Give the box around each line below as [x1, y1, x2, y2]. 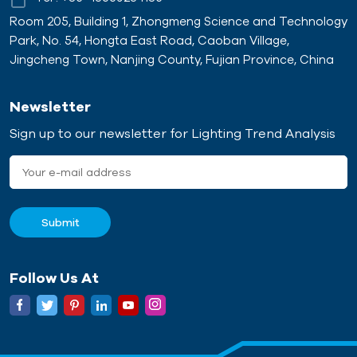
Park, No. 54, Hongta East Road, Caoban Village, [10, 33, 289, 48]
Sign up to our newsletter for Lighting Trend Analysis [10, 126, 335, 141]
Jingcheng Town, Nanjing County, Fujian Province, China [10, 53, 334, 67]
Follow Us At [10, 269, 99, 285]
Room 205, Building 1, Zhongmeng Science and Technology [10, 14, 347, 29]
